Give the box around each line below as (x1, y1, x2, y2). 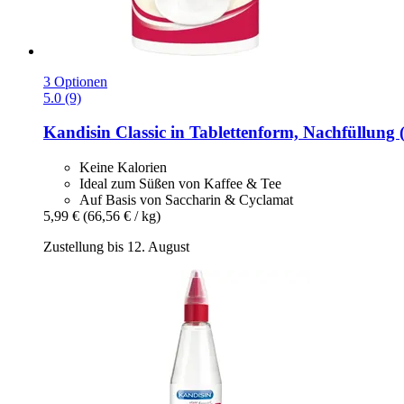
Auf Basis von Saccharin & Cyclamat (79, 191, 293, 207)
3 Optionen (43, 73, 107, 89)
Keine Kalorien (79, 159, 167, 175)
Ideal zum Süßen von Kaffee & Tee (79, 175, 281, 191)
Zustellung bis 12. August (43, 238, 189, 254)
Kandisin (43, 123, 111, 142)
